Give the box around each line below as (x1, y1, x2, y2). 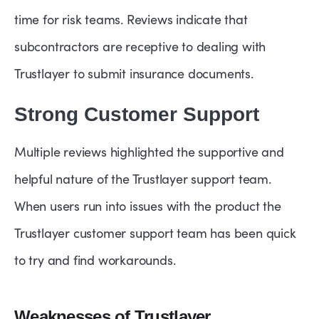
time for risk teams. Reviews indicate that (14, 11, 248, 28)
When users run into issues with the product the (14, 197, 281, 215)
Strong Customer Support (14, 103, 259, 126)
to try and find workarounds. (14, 251, 176, 269)
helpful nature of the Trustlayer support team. (14, 170, 271, 188)
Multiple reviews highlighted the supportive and (14, 143, 284, 161)
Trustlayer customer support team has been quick (14, 224, 296, 242)
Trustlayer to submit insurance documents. (14, 65, 253, 83)
